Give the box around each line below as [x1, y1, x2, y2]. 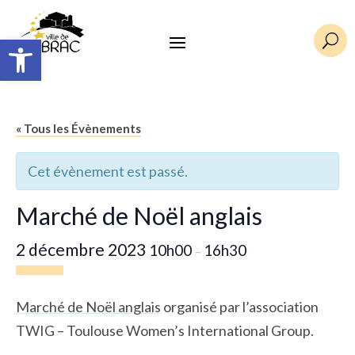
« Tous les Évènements [16, 121, 141, 136]
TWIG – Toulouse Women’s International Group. [16, 322, 314, 340]
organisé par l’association [161, 298, 319, 316]
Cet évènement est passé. [28, 162, 188, 181]
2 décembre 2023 [16, 239, 149, 260]
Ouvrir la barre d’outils [7, 31, 86, 62]
